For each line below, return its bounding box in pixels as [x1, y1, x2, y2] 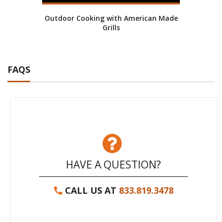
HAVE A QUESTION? [66, 157, 161, 171]
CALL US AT [65, 184, 119, 196]
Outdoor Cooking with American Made [44, 13, 178, 23]
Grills [102, 22, 120, 32]
